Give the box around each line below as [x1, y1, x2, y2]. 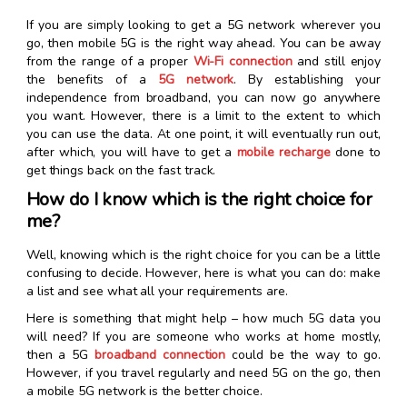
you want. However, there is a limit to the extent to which [25, 107, 382, 125]
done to [330, 144, 382, 162]
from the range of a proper [25, 53, 194, 71]
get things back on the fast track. [25, 162, 216, 180]
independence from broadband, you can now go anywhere [25, 89, 382, 107]
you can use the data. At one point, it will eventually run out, [25, 125, 382, 144]
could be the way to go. [225, 346, 382, 364]
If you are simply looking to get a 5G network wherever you [25, 16, 382, 35]
